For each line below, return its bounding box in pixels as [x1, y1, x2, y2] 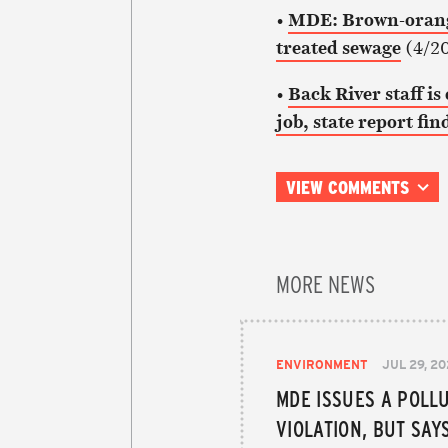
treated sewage [275, 34, 401, 60]
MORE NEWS [276, 266, 375, 299]
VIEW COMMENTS [285, 174, 409, 199]
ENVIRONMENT [276, 355, 368, 372]
